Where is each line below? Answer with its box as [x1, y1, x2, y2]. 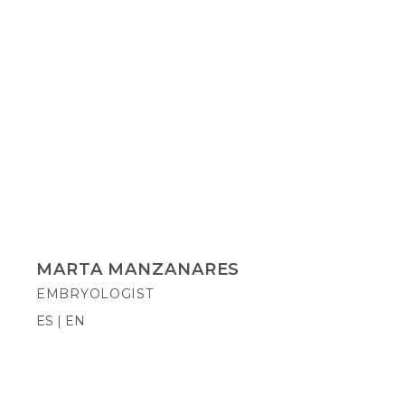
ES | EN [36, 313, 85, 330]
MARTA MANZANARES [36, 259, 240, 280]
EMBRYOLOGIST [36, 286, 154, 303]
